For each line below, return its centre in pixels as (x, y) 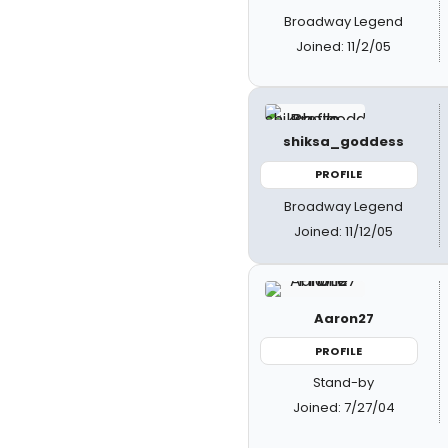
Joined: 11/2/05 (344, 46)
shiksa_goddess (344, 141)
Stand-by (344, 382)
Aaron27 (343, 318)
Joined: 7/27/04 (343, 407)
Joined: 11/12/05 (344, 231)
